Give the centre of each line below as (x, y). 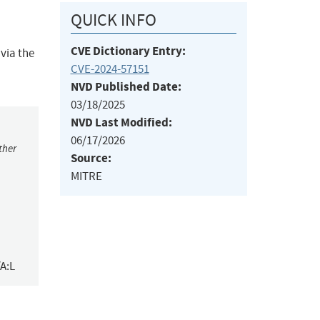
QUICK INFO (113, 20)
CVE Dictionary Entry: (128, 51)
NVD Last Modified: (121, 123)
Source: (91, 159)
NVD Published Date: (126, 87)
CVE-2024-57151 (110, 69)
